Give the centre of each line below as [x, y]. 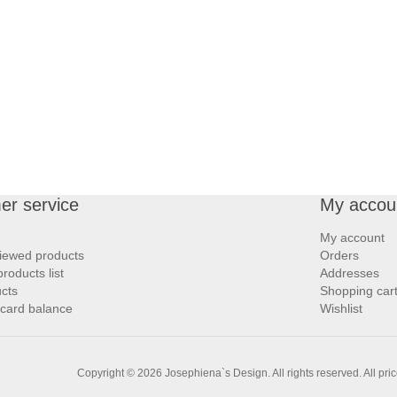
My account [352, 237]
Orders [339, 255]
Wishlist [341, 308]
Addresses [350, 272]
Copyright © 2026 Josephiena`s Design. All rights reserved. [219, 373]
